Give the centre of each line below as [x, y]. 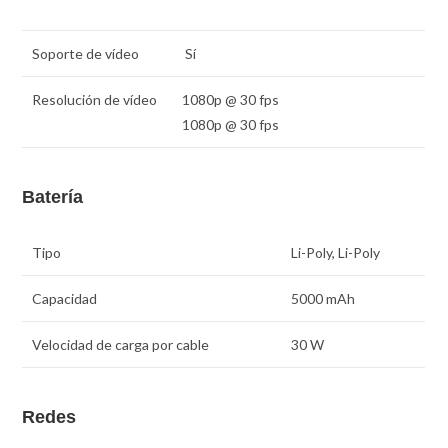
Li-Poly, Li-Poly [336, 252]
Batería [53, 196]
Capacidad [65, 298]
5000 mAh [323, 298]
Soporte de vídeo [86, 54]
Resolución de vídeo [95, 100]
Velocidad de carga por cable [121, 344]
